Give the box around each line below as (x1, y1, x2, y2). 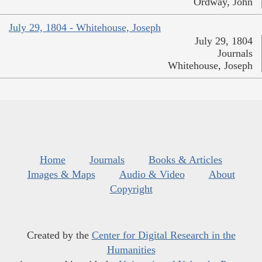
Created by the (26, 229, 92, 241)
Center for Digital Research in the (91, 229, 236, 241)
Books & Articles (149, 153, 222, 166)
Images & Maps (27, 168, 95, 180)
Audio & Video (119, 168, 185, 180)
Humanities (106, 243, 156, 256)
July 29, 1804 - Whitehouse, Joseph (9, 21, 161, 33)
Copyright (109, 182, 153, 195)
